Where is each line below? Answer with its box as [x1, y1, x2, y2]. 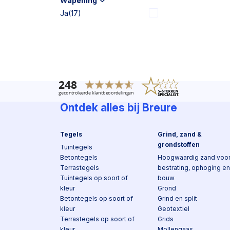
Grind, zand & [158, 130, 202, 138]
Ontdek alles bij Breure [60, 101, 177, 114]
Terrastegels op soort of [60, 215, 135, 223]
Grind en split [158, 195, 197, 202]
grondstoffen [158, 141, 200, 148]
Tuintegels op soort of [60, 174, 128, 182]
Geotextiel [158, 205, 189, 213]
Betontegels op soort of [60, 195, 133, 202]
